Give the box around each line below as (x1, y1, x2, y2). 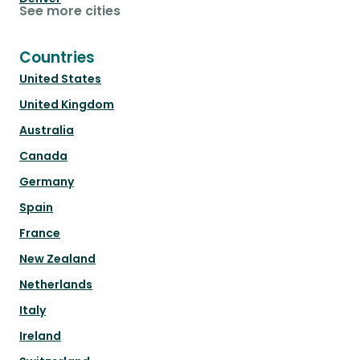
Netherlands (19, 276, 92, 293)
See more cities (19, 2, 121, 21)
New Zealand (19, 251, 96, 268)
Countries (19, 47, 95, 69)
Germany (19, 174, 74, 190)
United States (19, 71, 101, 88)
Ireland (19, 328, 61, 345)
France (19, 225, 60, 242)
